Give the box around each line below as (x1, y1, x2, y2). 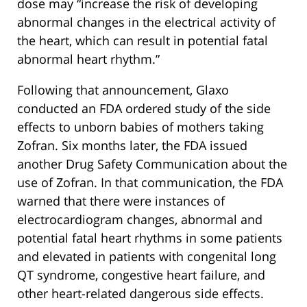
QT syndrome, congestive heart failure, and (17, 266, 265, 283)
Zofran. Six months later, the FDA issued (17, 136, 247, 153)
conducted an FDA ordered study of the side (17, 99, 271, 116)
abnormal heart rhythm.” (17, 50, 160, 67)
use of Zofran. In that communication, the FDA (17, 173, 283, 191)
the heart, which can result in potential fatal (17, 32, 268, 49)
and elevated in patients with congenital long (17, 247, 276, 265)
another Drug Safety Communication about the (17, 155, 287, 172)
